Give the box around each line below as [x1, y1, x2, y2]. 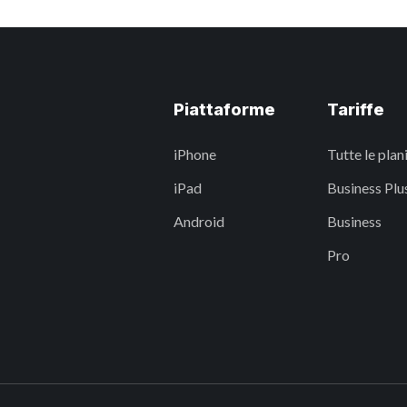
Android [174, 213, 224, 230]
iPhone [174, 145, 216, 163]
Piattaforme [174, 100, 275, 119]
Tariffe [326, 100, 384, 119]
